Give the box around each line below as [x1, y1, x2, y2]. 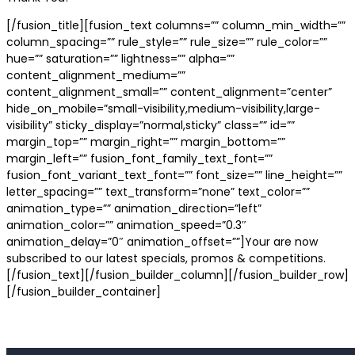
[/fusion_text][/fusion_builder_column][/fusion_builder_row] [6, 266, 349, 283]
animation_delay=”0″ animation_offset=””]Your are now [6, 233, 318, 250]
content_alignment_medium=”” [6, 67, 185, 83]
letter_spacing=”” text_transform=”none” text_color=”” [6, 183, 310, 200]
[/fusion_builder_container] [6, 283, 161, 300]
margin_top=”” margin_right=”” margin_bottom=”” [6, 133, 285, 150]
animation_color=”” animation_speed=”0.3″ [6, 216, 246, 233]
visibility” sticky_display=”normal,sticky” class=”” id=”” [6, 116, 295, 133]
